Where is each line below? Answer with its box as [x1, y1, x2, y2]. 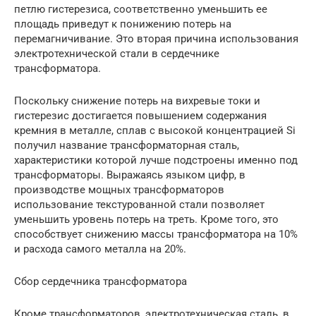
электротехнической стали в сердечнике [14, 47, 219, 60]
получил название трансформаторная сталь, [14, 139, 239, 152]
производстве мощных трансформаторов [14, 183, 224, 196]
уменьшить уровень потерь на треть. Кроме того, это [14, 213, 279, 226]
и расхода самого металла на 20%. [14, 243, 186, 255]
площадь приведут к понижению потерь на [14, 18, 231, 30]
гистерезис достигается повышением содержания [14, 109, 267, 122]
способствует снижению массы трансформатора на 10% [14, 228, 298, 241]
